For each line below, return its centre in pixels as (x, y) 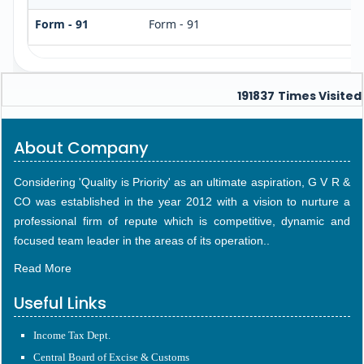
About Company (81, 148)
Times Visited (320, 96)
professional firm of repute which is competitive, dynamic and (182, 221)
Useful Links (60, 303)
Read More (43, 268)
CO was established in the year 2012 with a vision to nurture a (182, 201)
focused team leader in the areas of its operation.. (142, 240)
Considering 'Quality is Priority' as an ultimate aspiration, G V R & (182, 182)
